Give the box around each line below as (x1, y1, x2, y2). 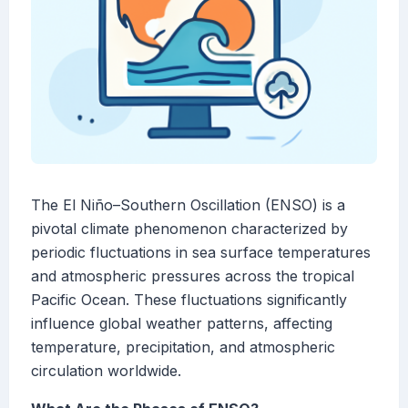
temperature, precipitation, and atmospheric (31, 338, 335, 357)
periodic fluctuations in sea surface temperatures (31, 243, 371, 262)
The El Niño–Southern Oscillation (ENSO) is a (31, 196, 345, 215)
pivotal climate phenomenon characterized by (31, 219, 348, 239)
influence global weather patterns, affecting (31, 314, 332, 333)
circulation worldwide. (31, 362, 181, 381)
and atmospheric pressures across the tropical (31, 267, 354, 286)
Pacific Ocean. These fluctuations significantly (31, 291, 347, 310)
